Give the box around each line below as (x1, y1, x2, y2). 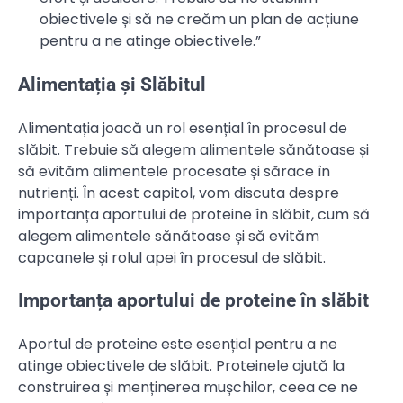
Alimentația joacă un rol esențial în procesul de (18, 117, 347, 139)
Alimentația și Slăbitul (18, 73, 206, 95)
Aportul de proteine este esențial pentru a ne (18, 334, 337, 355)
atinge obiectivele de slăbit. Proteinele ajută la (18, 355, 345, 377)
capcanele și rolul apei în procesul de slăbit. (18, 246, 326, 268)
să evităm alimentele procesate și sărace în (18, 160, 330, 182)
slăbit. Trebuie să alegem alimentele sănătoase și (18, 139, 369, 160)
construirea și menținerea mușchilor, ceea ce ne (18, 377, 358, 399)
